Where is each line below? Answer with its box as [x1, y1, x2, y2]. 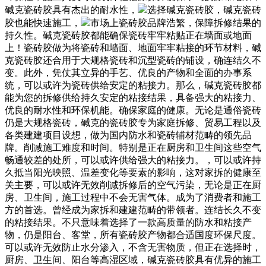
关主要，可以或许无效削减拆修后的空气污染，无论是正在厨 [5, 180, 261, 190]
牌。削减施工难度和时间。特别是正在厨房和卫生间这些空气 [5, 142, 261, 153]
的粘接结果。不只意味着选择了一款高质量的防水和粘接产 [5, 217, 252, 227]
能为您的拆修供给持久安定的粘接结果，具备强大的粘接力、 [5, 93, 261, 103]
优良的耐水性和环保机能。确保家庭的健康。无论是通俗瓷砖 [5, 105, 261, 115]
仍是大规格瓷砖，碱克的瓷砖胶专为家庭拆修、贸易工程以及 [5, 118, 261, 128]
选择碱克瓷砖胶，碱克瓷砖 [147, 5, 261, 15]
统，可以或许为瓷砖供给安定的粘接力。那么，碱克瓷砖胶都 [5, 80, 261, 90]
